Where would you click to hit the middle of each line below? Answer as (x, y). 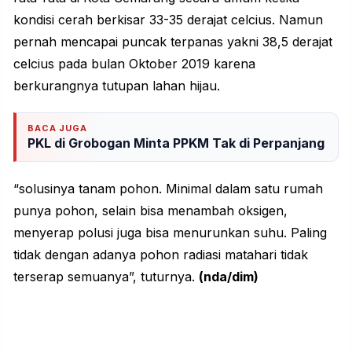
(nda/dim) (229, 276)
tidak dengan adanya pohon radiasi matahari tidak (161, 254)
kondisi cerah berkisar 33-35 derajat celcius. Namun (168, 19)
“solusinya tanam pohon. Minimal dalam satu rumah (168, 188)
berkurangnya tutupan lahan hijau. (117, 85)
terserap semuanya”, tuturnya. (106, 276)
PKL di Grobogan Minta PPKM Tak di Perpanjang (176, 143)
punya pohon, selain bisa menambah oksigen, (150, 210)
